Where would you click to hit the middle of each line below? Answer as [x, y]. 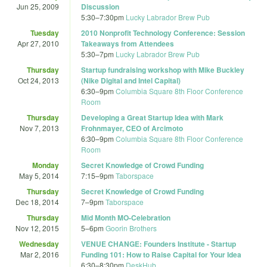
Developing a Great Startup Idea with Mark [152, 117]
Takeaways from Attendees [128, 43]
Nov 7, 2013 [39, 128]
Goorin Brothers [131, 228]
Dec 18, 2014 [37, 201]
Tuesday [45, 32]
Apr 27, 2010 [38, 43]
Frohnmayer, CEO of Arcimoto [132, 128]
